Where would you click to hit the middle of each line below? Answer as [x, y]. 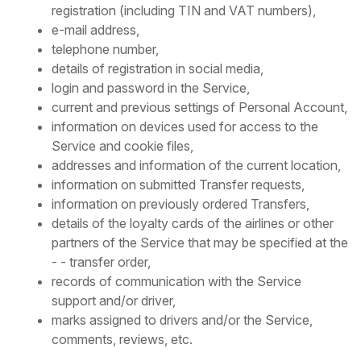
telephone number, [105, 50]
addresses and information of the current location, [196, 166]
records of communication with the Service [176, 282]
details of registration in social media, [158, 69]
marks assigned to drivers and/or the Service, [182, 320]
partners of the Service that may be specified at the [200, 243]
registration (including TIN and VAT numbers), [184, 11]
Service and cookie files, [122, 146]
